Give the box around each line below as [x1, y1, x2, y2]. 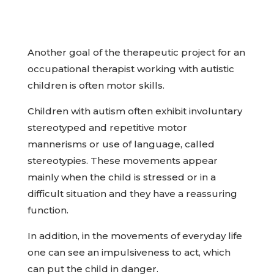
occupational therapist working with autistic [27, 63, 234, 75]
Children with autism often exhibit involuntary [27, 105, 242, 117]
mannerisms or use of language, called [27, 138, 215, 150]
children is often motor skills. [27, 80, 165, 91]
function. [27, 204, 68, 216]
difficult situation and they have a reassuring [27, 188, 237, 199]
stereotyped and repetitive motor [27, 122, 187, 133]
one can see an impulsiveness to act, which [27, 246, 231, 258]
